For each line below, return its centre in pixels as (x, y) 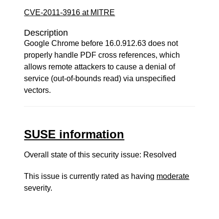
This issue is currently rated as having (90, 176)
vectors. (38, 90)
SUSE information (74, 134)
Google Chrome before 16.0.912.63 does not (101, 43)
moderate (173, 176)
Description (46, 33)
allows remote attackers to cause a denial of (100, 67)
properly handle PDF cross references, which (102, 55)
